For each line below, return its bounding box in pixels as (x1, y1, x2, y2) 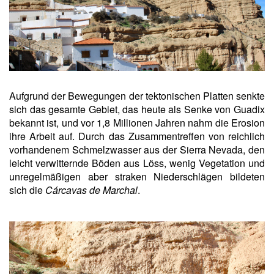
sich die (9, 183, 45, 198)
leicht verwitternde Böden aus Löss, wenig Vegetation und (9, 156, 265, 171)
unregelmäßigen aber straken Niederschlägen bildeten (9, 169, 265, 184)
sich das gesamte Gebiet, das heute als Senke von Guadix (9, 102, 265, 117)
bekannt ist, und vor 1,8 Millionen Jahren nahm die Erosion (9, 116, 265, 130)
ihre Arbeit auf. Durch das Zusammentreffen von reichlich (9, 129, 265, 144)
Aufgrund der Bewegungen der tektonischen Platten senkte (9, 89, 265, 103)
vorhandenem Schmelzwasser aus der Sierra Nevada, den (9, 143, 265, 157)
